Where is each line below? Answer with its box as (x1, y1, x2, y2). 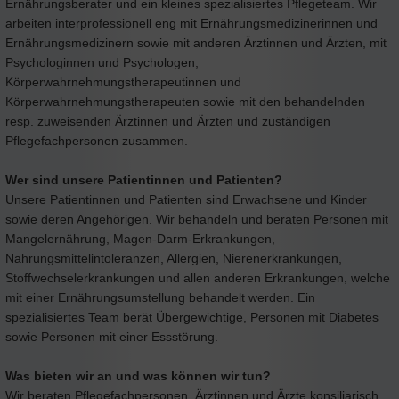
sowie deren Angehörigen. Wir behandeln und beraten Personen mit (5, 211, 388, 226)
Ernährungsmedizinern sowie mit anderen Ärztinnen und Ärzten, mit (5, 35, 387, 50)
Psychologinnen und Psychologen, (5, 54, 199, 69)
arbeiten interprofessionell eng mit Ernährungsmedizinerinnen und (5, 15, 378, 30)
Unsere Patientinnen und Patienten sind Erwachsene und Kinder (5, 191, 367, 207)
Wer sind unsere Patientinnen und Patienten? (5, 172, 282, 187)
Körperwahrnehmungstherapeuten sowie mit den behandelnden (5, 94, 365, 109)
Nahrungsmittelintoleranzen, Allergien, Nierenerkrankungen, (5, 250, 342, 265)
